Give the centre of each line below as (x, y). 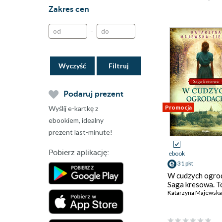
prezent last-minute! (81, 132)
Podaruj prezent (93, 94)
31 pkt (185, 163)
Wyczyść (73, 65)
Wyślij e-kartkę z (73, 108)
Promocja (178, 107)
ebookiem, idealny (76, 120)
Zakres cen (69, 9)
